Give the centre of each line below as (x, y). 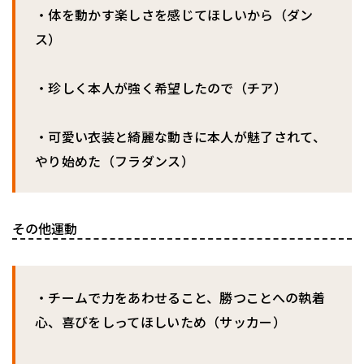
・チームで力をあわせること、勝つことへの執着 (180, 298)
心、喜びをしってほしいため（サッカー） (161, 322)
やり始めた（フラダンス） (115, 161)
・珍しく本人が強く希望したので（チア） (161, 88)
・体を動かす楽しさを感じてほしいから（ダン (174, 15)
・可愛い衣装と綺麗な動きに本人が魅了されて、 (181, 137)
